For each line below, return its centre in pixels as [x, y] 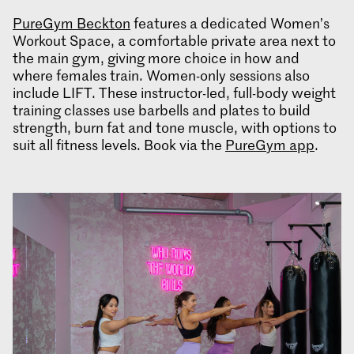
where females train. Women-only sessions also [161, 75]
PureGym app [270, 145]
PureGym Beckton [72, 23]
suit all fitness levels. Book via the [119, 145]
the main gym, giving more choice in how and [156, 58]
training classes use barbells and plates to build [162, 110]
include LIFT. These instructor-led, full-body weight [174, 93]
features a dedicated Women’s [230, 23]
